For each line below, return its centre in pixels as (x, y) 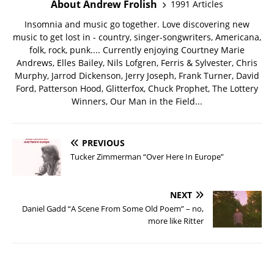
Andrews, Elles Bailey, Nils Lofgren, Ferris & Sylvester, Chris (137, 62)
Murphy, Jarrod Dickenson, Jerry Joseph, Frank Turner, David (137, 75)
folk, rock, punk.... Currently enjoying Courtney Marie (137, 50)
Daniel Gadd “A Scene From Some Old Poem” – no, (113, 208)
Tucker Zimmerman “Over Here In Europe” (147, 156)
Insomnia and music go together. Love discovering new (137, 24)
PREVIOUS (103, 143)
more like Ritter (176, 220)
